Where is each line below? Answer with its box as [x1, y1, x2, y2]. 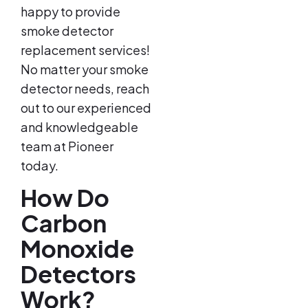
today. [21, 157, 60, 173]
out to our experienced [21, 99, 151, 115]
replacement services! [21, 41, 150, 58]
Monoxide [21, 234, 134, 264]
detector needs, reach [21, 80, 149, 96]
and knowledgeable [21, 118, 138, 135]
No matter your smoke [21, 60, 148, 77]
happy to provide [21, 3, 120, 19]
